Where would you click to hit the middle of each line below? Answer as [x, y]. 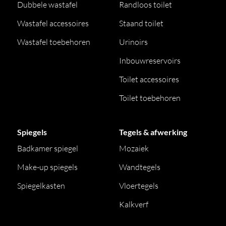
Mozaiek [134, 148]
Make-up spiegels [48, 167]
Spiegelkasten [41, 186]
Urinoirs [133, 42]
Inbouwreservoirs [150, 61]
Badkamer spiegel [48, 148]
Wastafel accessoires [53, 23]
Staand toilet [141, 23]
